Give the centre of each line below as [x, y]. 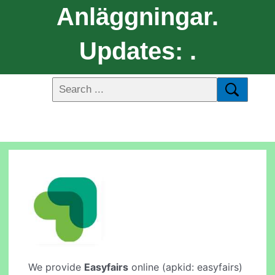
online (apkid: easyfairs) [186, 267]
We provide [56, 267]
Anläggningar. [137, 16]
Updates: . [137, 51]
